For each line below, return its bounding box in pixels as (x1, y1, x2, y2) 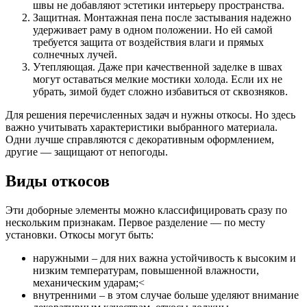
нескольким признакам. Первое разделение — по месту (5, 216, 265, 228)
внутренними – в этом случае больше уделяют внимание (33, 288, 299, 301)
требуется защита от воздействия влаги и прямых (33, 36, 264, 48)
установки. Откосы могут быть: (5, 228, 153, 241)
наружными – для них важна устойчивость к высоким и (33, 251, 296, 264)
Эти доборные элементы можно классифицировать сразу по (5, 204, 287, 216)
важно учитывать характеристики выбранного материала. (5, 121, 278, 133)
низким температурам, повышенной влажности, (33, 264, 259, 276)
